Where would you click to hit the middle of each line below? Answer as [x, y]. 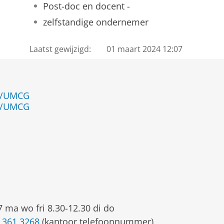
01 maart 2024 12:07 [145, 49]
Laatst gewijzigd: [60, 49]
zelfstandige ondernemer [95, 22]
